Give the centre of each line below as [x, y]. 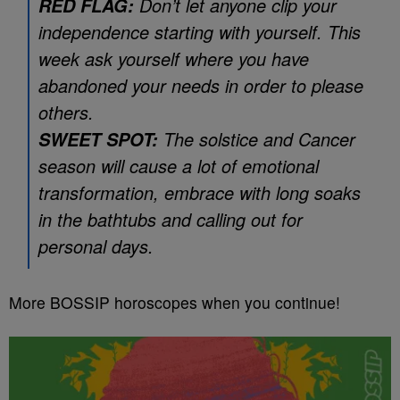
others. [66, 112]
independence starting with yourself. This [200, 32]
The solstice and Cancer [257, 139]
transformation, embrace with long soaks [200, 192]
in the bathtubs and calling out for [171, 219]
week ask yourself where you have [174, 58]
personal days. [96, 246]
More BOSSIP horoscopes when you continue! [175, 302]
